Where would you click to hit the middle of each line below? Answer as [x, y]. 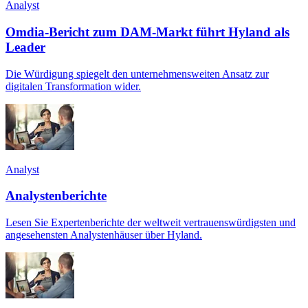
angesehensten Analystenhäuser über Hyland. [104, 235]
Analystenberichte [56, 196]
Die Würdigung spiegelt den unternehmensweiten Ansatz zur [137, 74]
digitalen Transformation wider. [73, 86]
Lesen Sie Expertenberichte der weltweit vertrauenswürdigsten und [151, 223]
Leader [25, 47]
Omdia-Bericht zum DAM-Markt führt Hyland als [147, 32]
